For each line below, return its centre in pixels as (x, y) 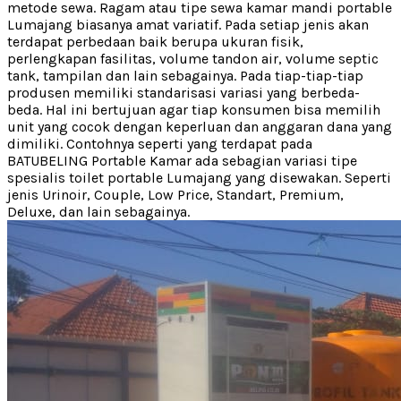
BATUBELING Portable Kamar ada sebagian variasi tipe (182, 160)
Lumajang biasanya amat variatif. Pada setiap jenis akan (188, 24)
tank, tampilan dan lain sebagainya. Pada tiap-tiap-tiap (185, 75)
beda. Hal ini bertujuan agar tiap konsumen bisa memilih (194, 109)
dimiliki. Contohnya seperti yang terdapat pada (160, 143)
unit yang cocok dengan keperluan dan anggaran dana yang (200, 126)
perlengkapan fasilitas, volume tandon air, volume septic (193, 58)
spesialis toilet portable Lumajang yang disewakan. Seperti (199, 177)
